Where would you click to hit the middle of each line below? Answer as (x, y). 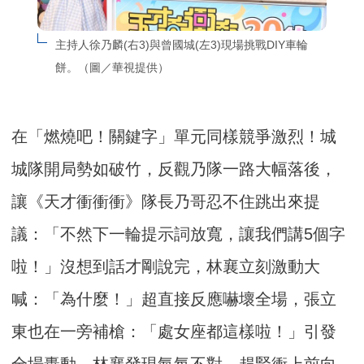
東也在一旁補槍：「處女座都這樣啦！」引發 (174, 332)
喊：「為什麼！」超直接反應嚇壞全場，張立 (174, 299)
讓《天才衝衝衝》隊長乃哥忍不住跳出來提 (166, 202)
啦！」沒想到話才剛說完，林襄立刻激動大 (166, 267)
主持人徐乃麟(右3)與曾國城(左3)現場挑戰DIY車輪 (181, 45)
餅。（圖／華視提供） (112, 68)
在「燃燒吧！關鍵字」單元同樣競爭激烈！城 (174, 137)
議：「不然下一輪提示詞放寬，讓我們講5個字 (179, 234)
